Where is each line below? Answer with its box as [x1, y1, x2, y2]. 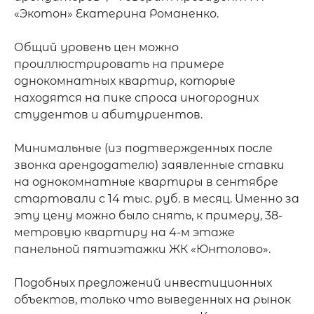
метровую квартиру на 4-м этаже [14, 226, 235, 239]
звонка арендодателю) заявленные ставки [14, 158, 285, 172]
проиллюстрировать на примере [14, 57, 224, 71]
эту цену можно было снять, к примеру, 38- [14, 209, 282, 222]
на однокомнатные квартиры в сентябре [14, 175, 278, 189]
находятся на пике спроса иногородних [14, 91, 259, 104]
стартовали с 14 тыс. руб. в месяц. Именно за [14, 192, 299, 205]
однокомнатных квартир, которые [14, 74, 235, 88]
